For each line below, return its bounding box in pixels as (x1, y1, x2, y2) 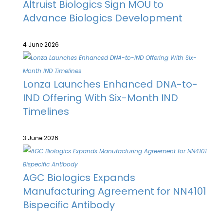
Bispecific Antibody (23, 198, 115, 212)
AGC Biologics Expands (23, 171, 135, 184)
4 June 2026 (23, 40, 59, 49)
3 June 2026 (23, 134, 58, 142)
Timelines (23, 105, 69, 118)
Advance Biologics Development (23, 11, 182, 25)
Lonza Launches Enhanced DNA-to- (23, 77, 198, 91)
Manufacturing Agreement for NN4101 (23, 184, 206, 198)
